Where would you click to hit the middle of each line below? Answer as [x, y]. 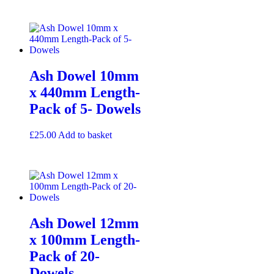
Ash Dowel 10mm [84, 76]
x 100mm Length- [85, 239]
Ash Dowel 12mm [84, 223]
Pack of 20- [65, 256]
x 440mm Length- [85, 92]
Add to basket [85, 135]
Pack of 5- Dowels [85, 109]
